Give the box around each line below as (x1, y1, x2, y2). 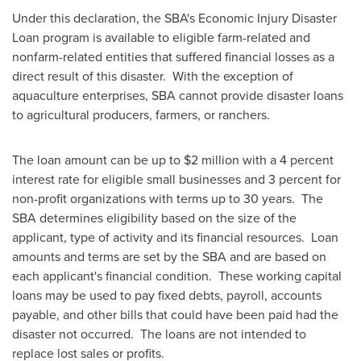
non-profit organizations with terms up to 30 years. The (12, 189, 323, 209)
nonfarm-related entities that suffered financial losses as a (12, 48, 334, 67)
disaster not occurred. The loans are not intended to (12, 325, 306, 344)
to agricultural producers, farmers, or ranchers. (12, 106, 270, 125)
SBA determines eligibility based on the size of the (12, 209, 297, 228)
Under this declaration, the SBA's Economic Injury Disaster (12, 9, 337, 28)
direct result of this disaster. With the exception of (12, 67, 293, 86)
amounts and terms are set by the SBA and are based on (12, 247, 326, 267)
